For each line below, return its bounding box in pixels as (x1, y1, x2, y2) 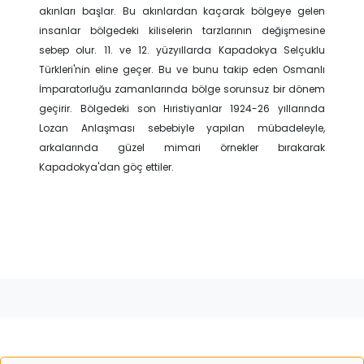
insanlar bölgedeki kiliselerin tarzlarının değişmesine (39, 24, 325, 37)
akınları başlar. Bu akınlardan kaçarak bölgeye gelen (39, 4, 325, 18)
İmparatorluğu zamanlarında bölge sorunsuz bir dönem (39, 82, 325, 96)
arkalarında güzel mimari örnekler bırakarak (39, 141, 325, 154)
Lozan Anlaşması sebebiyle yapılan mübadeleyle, (39, 121, 325, 135)
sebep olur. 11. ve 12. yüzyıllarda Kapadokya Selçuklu (39, 43, 325, 57)
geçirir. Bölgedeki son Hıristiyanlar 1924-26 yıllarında (39, 102, 325, 115)
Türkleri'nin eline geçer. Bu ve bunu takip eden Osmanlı (39, 63, 325, 76)
